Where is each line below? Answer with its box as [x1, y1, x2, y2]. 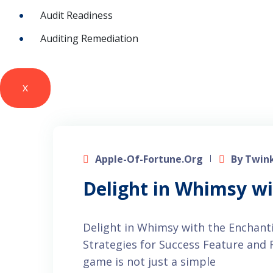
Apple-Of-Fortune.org [94, 152, 203, 166]
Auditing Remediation [40, 31, 138, 45]
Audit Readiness [40, 8, 113, 22]
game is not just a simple [82, 253, 216, 269]
